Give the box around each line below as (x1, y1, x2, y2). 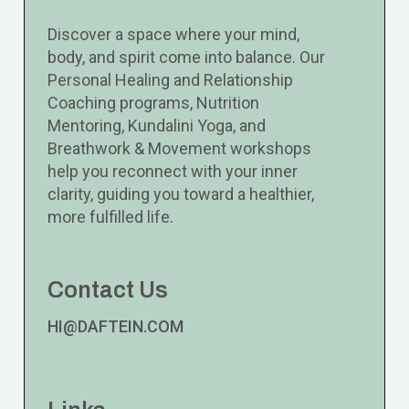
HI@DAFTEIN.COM (47, 317, 184, 336)
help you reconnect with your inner (47, 162, 299, 181)
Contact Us (47, 278, 169, 302)
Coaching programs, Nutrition (47, 93, 260, 112)
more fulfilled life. (47, 207, 174, 226)
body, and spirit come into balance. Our (47, 47, 326, 67)
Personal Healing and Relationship (47, 70, 294, 89)
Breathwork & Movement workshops (47, 139, 312, 158)
